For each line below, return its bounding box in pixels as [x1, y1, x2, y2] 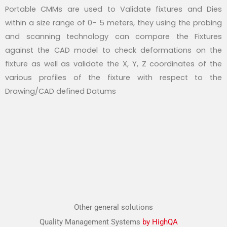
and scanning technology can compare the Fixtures [5, 31, 222, 42]
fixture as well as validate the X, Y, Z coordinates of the [5, 59, 222, 69]
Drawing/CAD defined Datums [5, 86, 116, 97]
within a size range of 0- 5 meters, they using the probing [5, 18, 222, 28]
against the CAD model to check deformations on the [5, 45, 222, 56]
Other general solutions [74, 202, 153, 212]
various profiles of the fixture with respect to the [5, 72, 222, 83]
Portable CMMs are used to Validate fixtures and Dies [5, 4, 222, 15]
